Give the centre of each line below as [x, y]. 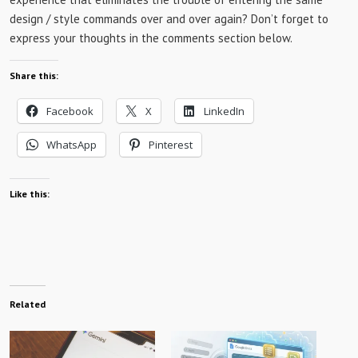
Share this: [34, 76]
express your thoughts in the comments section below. [151, 38]
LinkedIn [224, 111]
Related [28, 304]
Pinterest [171, 145]
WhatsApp [72, 145]
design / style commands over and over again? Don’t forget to [169, 19]
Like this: [30, 194]
